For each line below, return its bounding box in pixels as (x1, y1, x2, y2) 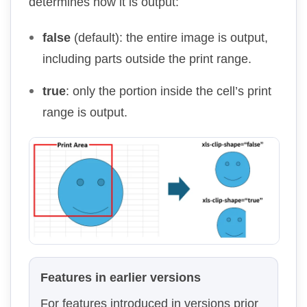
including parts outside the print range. (42, 51, 251, 66)
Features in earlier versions (40, 270, 201, 284)
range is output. (42, 105, 127, 119)
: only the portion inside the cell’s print (66, 84, 271, 98)
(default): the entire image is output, (71, 30, 268, 45)
